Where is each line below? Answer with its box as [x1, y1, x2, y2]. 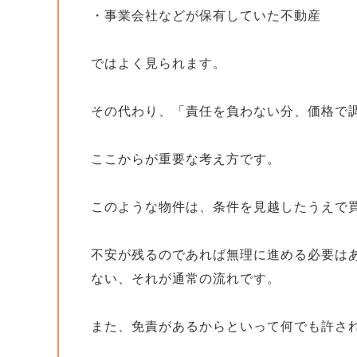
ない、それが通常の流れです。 [91, 271, 280, 286]
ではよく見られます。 [91, 56, 226, 71]
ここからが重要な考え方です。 [91, 151, 280, 167]
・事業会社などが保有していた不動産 [91, 8, 321, 23]
